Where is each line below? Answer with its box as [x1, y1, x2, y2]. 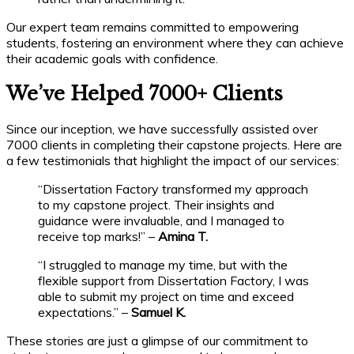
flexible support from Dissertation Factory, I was [38, 272, 309, 288]
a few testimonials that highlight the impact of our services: [6, 152, 339, 168]
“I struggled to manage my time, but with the [38, 256, 288, 273]
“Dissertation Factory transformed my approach [38, 180, 308, 197]
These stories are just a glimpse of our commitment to [6, 332, 308, 348]
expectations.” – [38, 303, 131, 320]
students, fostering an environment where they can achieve [6, 34, 344, 51]
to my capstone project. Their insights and [38, 196, 274, 213]
